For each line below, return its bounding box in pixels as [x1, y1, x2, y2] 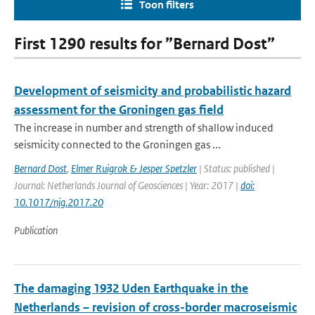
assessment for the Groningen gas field [14, 102, 224, 117]
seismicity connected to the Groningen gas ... [14, 138, 221, 151]
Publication [14, 224, 58, 237]
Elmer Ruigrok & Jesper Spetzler [71, 162, 197, 175]
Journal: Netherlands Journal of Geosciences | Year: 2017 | [14, 179, 240, 192]
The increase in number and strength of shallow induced [14, 121, 274, 134]
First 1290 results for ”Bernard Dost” [14, 34, 275, 53]
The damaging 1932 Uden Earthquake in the [14, 281, 248, 296]
